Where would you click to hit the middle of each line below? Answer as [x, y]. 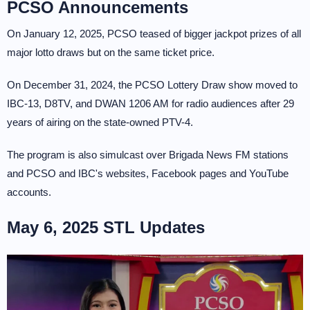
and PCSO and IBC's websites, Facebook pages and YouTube [148, 173]
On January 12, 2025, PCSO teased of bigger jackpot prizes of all [154, 34]
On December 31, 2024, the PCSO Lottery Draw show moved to [152, 85]
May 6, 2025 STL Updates [106, 227]
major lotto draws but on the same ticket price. [111, 52]
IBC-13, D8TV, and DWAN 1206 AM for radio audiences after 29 [151, 103]
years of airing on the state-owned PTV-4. [100, 122]
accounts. [29, 192]
